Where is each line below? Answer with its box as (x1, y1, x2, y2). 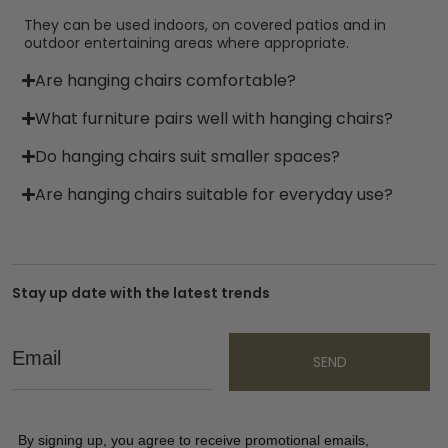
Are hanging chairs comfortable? (35, 68, 297, 92)
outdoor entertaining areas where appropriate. (24, 32, 349, 53)
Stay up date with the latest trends (12, 282, 270, 303)
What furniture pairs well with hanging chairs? (35, 106, 394, 130)
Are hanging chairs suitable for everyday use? (35, 182, 394, 206)
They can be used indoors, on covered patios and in (24, 14, 386, 35)
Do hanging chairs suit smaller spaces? (35, 144, 341, 168)
